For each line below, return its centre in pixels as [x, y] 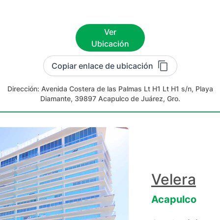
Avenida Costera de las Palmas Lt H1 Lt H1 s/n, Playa [127, 89]
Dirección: [24, 89]
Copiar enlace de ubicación [102, 66]
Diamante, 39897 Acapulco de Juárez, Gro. [110, 98]
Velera [173, 179]
